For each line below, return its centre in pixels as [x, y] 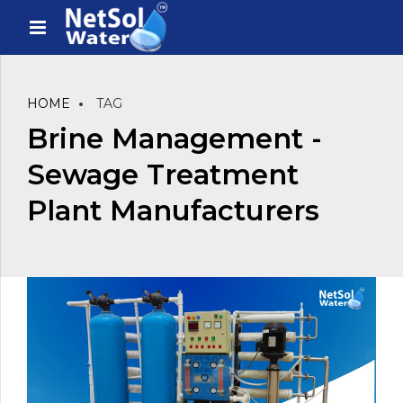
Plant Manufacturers [173, 211]
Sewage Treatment [163, 175]
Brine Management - [175, 139]
